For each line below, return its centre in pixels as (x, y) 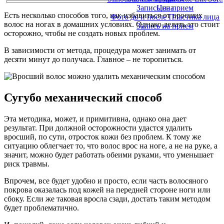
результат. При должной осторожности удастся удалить (98, 127)
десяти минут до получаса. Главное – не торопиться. (93, 59)
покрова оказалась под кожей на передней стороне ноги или (107, 189)
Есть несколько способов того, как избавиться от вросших (103, 15)
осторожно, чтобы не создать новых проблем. (82, 33)
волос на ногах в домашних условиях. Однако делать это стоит (112, 24)
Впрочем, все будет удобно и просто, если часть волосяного (106, 180)
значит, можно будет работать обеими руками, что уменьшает (109, 154)
